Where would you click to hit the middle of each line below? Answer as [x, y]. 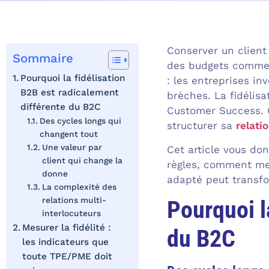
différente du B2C [61, 107]
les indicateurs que [66, 242]
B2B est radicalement [70, 93]
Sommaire [43, 59]
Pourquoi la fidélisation [73, 78]
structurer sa [201, 126]
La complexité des [79, 187]
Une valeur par [72, 147]
